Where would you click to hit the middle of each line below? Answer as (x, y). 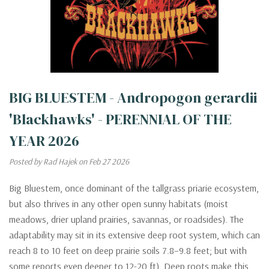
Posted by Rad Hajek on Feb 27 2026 (69, 161)
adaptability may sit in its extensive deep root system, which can (134, 234)
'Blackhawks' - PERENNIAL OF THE (120, 119)
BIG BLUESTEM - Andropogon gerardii (133, 97)
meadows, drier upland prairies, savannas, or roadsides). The (126, 219)
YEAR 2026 (44, 141)
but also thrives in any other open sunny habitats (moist (119, 203)
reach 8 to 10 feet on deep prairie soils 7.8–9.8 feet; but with (128, 250)
